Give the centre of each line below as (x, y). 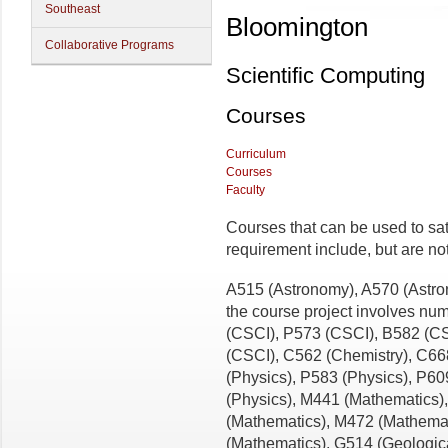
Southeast (72, 9)
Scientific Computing (325, 76)
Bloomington (297, 27)
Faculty (245, 190)
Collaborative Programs (109, 45)
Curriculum (256, 154)
